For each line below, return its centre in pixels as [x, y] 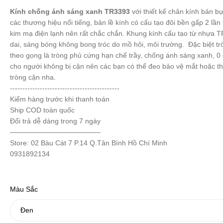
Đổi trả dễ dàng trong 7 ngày [55, 121]
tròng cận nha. [33, 77]
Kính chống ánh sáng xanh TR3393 [71, 11]
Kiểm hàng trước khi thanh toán [59, 99]
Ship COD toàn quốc [42, 110]
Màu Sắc [24, 189]
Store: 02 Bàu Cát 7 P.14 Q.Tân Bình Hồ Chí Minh [88, 143]
